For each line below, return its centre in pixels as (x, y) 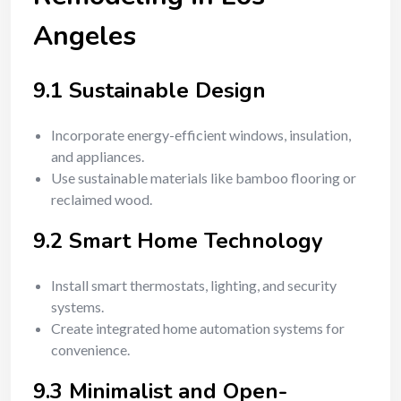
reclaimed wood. (102, 199)
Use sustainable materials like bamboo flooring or (204, 178)
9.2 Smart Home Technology (178, 241)
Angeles (85, 36)
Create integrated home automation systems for (198, 328)
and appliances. (98, 156)
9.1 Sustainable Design (149, 90)
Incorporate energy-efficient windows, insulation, (201, 135)
